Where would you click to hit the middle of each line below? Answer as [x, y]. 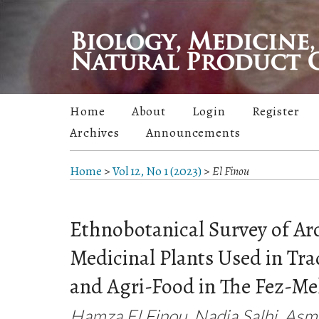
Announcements [193, 133]
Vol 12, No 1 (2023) [157, 172]
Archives [95, 133]
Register [276, 111]
